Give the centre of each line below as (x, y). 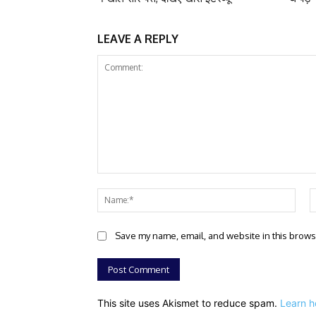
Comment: (120, 180)
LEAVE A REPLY (138, 38)
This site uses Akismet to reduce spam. (189, 303)
